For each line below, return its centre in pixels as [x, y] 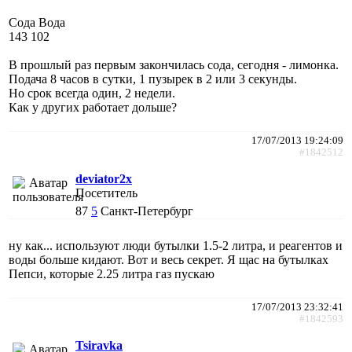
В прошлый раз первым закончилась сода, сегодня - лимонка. [174, 64]
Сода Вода [37, 22]
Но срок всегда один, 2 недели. [92, 93]
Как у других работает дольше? [93, 107]
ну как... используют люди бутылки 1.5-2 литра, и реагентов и [176, 245]
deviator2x [104, 178]
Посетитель [106, 192]
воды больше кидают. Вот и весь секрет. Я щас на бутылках [169, 259]
